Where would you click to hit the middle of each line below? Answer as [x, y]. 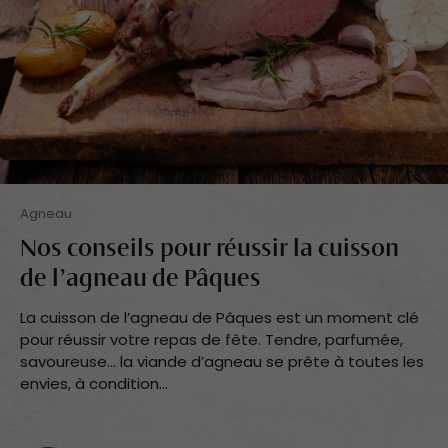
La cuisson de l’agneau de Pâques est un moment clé [219, 318]
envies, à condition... [94, 384]
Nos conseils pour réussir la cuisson [209, 250]
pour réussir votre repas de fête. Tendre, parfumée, [211, 340]
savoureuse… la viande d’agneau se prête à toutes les [222, 362]
